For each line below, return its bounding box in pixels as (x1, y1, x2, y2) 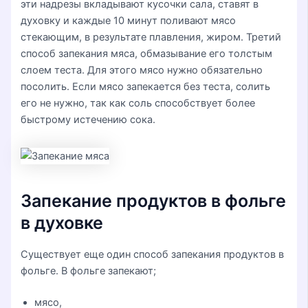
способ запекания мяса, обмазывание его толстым (21, 47, 273, 60)
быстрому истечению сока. (21, 113, 156, 126)
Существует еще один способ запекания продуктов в (21, 247, 285, 261)
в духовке (21, 212, 104, 234)
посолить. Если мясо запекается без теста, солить (21, 80, 271, 93)
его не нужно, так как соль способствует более (21, 96, 256, 109)
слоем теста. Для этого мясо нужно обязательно (21, 63, 263, 76)
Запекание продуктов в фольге (21, 190, 287, 212)
